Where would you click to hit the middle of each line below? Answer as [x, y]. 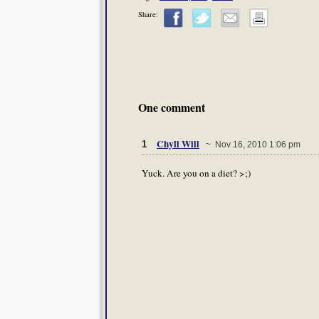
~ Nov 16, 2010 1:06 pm [251, 145]
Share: [148, 15]
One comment [172, 108]
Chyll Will [178, 144]
